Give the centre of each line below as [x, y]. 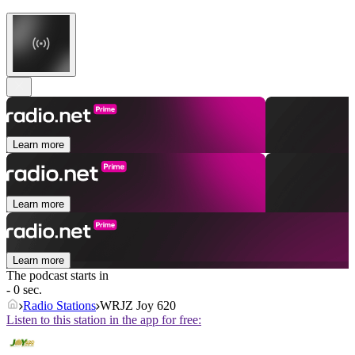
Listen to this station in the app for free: [104, 320]
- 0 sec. [24, 290]
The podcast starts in [57, 276]
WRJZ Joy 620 [138, 306]
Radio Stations [59, 306]
